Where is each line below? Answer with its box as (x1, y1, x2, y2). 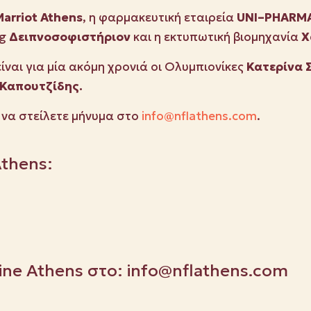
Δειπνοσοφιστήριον (9, 29, 131, 45)
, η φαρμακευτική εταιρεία (83, 10, 237, 26)
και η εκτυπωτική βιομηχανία (131, 29, 301, 45)
